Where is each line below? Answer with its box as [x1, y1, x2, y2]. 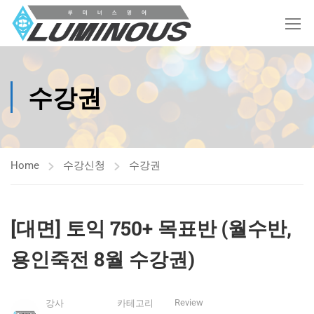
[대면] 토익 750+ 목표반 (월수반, [11, 215, 292, 241]
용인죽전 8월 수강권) [11, 246, 195, 272]
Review [175, 297, 203, 308]
